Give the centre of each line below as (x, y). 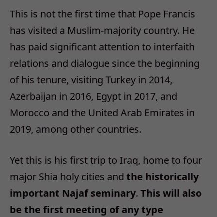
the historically (163, 177)
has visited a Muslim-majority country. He (102, 30)
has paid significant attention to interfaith (102, 46)
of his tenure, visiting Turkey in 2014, (91, 79)
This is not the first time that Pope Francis (102, 14)
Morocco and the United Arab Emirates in (102, 112)
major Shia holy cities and (68, 177)
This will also (171, 193)
